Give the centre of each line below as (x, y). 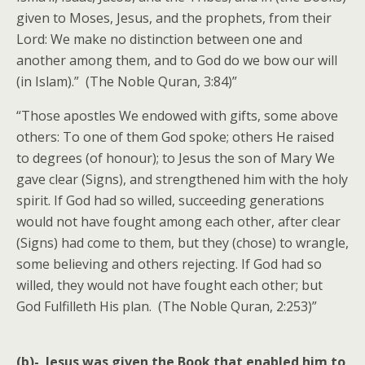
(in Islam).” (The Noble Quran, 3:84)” (127, 81)
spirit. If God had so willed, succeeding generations (170, 200)
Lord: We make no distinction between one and (159, 39)
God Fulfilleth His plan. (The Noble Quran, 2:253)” (167, 306)
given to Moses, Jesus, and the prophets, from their (174, 18)
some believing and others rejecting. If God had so (169, 264)
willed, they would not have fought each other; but (169, 285)
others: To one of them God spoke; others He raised (175, 137)
